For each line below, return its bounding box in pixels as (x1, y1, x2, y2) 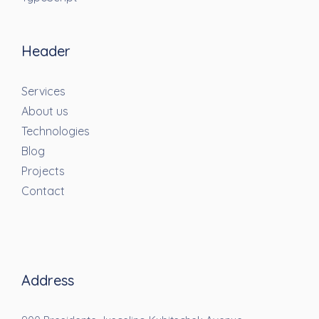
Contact (21, 184, 65, 199)
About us (21, 104, 68, 119)
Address (21, 271, 74, 290)
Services (21, 84, 66, 99)
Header (21, 42, 70, 61)
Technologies (21, 124, 90, 139)
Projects (21, 164, 65, 179)
